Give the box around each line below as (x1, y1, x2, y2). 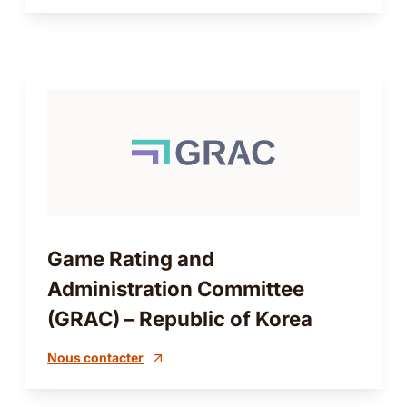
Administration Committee (47, 276, 304, 302)
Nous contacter (47, 350, 144, 366)
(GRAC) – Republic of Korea (47, 306, 313, 332)
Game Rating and (47, 246, 214, 272)
